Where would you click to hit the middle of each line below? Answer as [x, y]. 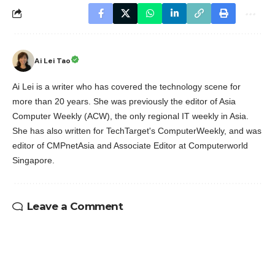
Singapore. [33, 160]
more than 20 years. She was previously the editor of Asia [124, 101]
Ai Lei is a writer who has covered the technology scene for [126, 86]
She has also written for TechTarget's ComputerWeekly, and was [137, 130]
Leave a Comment [75, 206]
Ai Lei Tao [52, 60]
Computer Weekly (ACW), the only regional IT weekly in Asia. [130, 116]
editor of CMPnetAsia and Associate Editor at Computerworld [130, 145]
